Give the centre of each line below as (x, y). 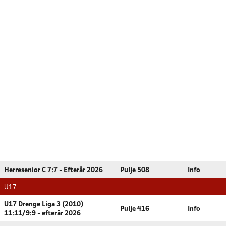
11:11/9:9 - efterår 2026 (42, 214)
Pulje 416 (135, 209)
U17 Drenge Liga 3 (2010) (44, 205)
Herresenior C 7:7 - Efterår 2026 (53, 170)
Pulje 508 (135, 170)
